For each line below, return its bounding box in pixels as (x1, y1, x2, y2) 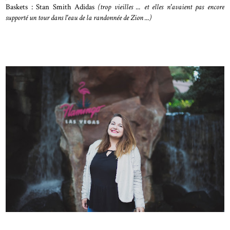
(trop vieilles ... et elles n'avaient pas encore (94, 1, 224, 12)
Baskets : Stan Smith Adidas (6, 1, 95, 12)
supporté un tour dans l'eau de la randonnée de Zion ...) (6, 12, 154, 23)
